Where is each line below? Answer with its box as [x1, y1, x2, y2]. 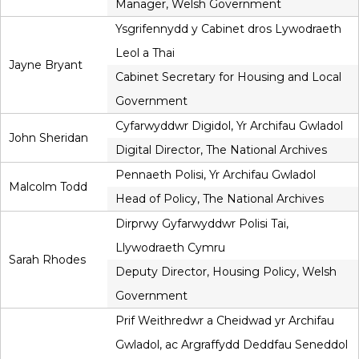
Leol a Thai [115, 46, 175, 61]
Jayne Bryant [9, 58, 83, 73]
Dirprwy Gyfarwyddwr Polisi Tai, [115, 216, 288, 232]
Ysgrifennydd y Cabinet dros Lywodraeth [115, 22, 341, 37]
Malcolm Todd [9, 179, 87, 195]
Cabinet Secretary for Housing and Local [115, 70, 341, 85]
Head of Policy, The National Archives [115, 192, 324, 207]
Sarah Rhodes [9, 252, 86, 268]
